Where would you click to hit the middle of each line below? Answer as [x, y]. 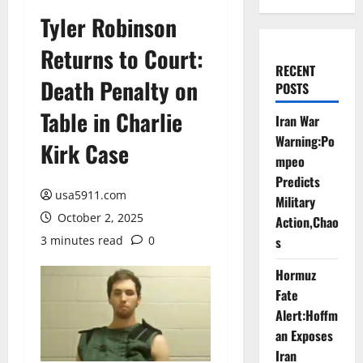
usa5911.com [91, 195]
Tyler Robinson [109, 27]
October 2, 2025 [99, 218]
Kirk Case [85, 154]
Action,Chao [307, 222]
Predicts [297, 181]
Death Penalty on [119, 90]
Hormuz [295, 275]
